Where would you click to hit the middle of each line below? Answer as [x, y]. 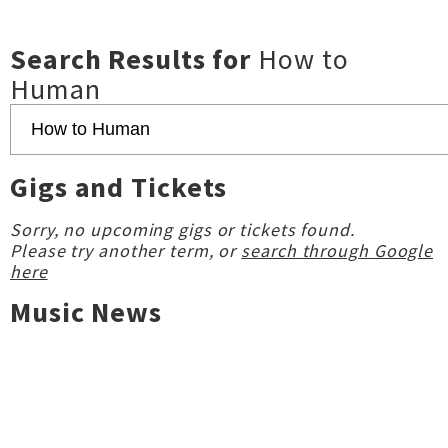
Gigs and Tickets [119, 187]
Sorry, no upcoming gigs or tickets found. [182, 229]
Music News [86, 312]
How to [303, 59]
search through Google [337, 250]
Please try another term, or [126, 250]
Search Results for [134, 59]
